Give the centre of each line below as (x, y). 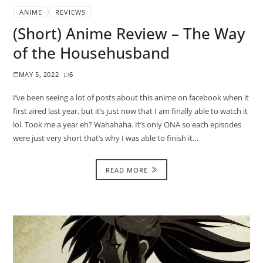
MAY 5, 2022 (39, 75)
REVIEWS (70, 12)
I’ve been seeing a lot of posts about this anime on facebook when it (131, 98)
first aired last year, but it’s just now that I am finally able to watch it (130, 111)
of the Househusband (91, 53)
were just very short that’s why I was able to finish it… (105, 138)
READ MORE (127, 170)
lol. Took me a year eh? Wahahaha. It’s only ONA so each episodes (127, 125)
